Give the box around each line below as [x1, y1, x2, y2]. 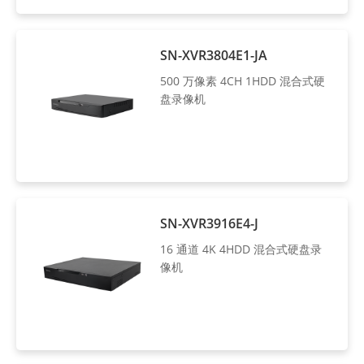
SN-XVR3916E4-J [160, 214, 259, 232]
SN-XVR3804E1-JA [160, 45, 268, 64]
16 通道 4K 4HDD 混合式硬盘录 [160, 240, 323, 257]
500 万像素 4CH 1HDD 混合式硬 [160, 72, 326, 89]
